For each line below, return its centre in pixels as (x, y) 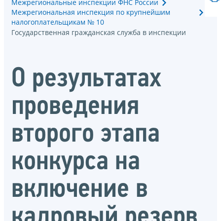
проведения (75, 107)
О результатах (86, 80)
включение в (80, 190)
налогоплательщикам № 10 (58, 22)
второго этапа (86, 135)
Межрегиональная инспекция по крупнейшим (91, 12)
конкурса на (76, 163)
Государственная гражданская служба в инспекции (99, 32)
